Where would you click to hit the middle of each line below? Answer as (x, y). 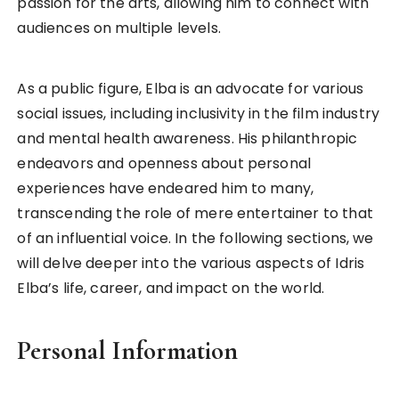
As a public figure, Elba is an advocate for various (191, 89)
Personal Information (128, 351)
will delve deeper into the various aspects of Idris (191, 264)
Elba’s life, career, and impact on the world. (171, 289)
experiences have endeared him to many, (166, 189)
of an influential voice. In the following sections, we (195, 239)
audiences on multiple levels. (119, 28)
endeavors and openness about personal (164, 164)
